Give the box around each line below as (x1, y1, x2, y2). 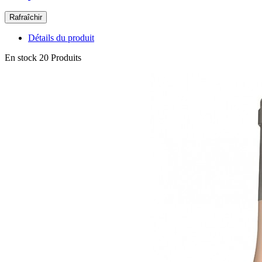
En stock (5, 53, 37, 63)
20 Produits (39, 53, 81, 63)
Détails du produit (28, 33, 94, 43)
